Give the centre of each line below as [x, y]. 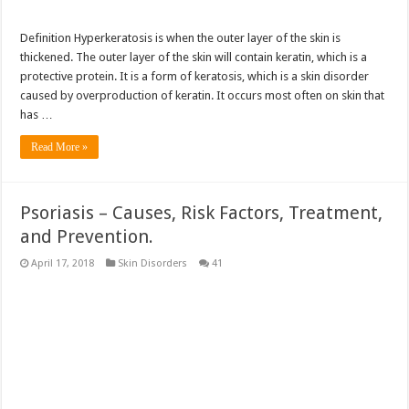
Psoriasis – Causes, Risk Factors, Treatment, [202, 212]
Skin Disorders [153, 263]
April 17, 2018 [63, 263]
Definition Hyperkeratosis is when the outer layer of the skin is [181, 37]
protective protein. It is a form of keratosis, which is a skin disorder [195, 76]
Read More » [60, 147]
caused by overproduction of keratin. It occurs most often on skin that [203, 95]
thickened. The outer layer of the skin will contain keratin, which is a [194, 57]
